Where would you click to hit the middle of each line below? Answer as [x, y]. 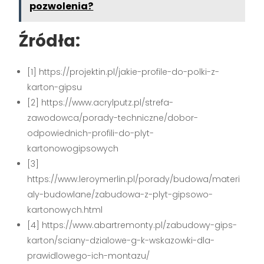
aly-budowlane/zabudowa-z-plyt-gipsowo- [120, 194]
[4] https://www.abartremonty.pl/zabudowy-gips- [132, 225]
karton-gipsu [55, 87]
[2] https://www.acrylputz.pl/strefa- [100, 102]
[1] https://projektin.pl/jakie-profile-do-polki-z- [123, 72]
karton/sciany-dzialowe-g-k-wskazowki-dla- [121, 240]
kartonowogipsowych [73, 148]
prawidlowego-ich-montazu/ [89, 255]
